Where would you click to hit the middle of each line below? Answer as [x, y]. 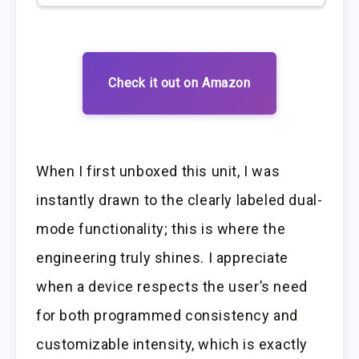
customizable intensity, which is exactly [172, 345]
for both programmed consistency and [167, 316]
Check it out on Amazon [179, 83]
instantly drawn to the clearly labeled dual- [179, 200]
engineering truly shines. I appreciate [162, 258]
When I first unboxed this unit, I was [158, 171]
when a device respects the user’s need [172, 287]
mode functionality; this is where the [161, 229]
